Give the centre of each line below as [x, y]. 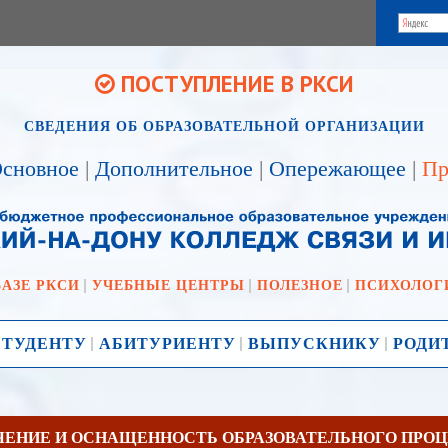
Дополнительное [174, 168]
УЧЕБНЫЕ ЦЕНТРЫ [168, 284]
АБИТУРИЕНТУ [167, 344]
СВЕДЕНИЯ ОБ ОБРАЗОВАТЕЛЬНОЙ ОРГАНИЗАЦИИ [224, 125]
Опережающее [337, 168]
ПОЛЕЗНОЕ [299, 284]
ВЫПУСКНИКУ [314, 344]
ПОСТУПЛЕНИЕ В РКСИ [234, 84]
